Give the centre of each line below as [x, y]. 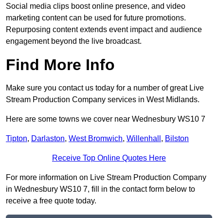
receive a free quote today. [51, 201]
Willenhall [144, 139]
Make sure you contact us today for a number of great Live [105, 88]
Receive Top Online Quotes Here [109, 158]
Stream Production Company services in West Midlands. [103, 100]
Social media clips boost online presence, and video [96, 6]
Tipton [17, 139]
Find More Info [60, 65]
